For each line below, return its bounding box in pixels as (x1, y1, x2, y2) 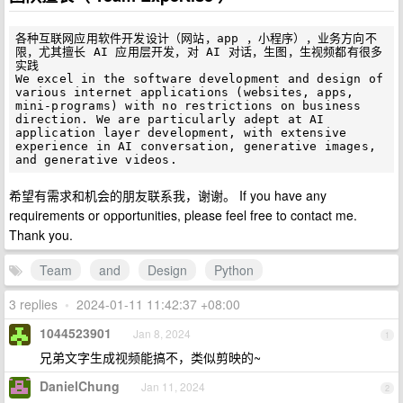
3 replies (9, 294, 65, 313)
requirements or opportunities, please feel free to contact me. (9, 205, 357, 224)
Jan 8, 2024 (133, 325, 191, 341)
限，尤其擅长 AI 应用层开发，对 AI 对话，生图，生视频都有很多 (14, 45, 383, 59)
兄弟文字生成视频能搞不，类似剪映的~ (40, 347, 261, 366)
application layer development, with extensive (14, 126, 347, 140)
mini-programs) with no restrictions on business (14, 99, 362, 113)
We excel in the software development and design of (14, 72, 384, 86)
